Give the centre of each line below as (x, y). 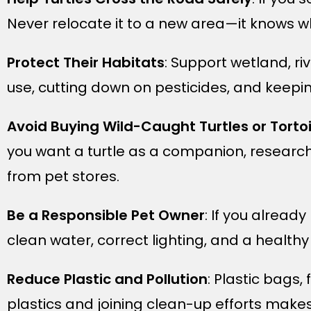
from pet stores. (63, 176)
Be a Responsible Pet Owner (106, 215)
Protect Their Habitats (86, 62)
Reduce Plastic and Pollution (107, 279)
